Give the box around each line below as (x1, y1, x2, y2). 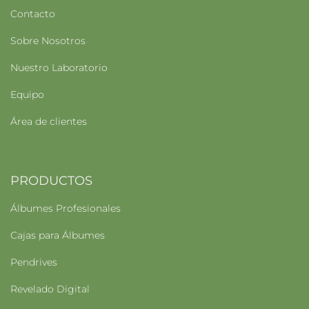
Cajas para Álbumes (10, 229, 105, 241)
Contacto (10, 8, 55, 20)
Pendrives (10, 256, 57, 268)
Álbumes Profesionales (10, 202, 121, 215)
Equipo (10, 88, 44, 101)
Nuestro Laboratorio (10, 61, 108, 74)
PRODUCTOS (10, 173, 92, 188)
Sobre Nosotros (10, 34, 86, 47)
